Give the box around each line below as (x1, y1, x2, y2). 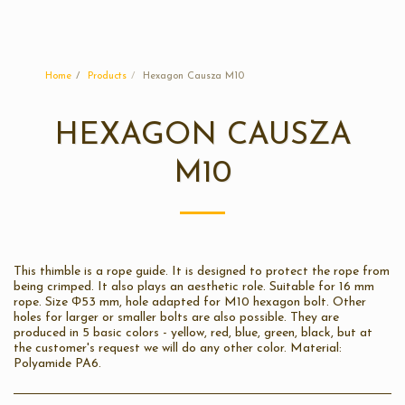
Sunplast (188, 17, 246, 35)
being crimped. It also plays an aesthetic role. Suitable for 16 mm (14, 280, 374, 294)
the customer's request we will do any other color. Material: (14, 342, 342, 355)
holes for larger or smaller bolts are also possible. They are (14, 311, 339, 325)
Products (88, 71, 127, 81)
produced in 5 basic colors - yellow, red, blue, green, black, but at (14, 326, 372, 340)
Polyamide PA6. (14, 357, 101, 371)
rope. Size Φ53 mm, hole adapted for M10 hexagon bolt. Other (14, 296, 366, 309)
